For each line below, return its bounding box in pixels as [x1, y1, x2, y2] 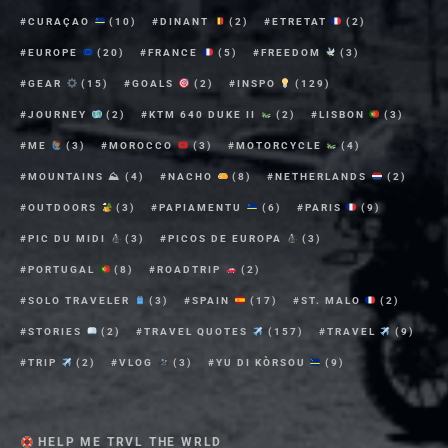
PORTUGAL [28, 264, 99, 276]
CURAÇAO [28, 16, 94, 28]
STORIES [28, 326, 86, 338]
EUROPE [28, 47, 82, 59]
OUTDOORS [28, 202, 101, 214]
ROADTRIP [157, 264, 226, 276]
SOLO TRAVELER [28, 295, 134, 307]
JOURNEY [28, 109, 91, 121]
